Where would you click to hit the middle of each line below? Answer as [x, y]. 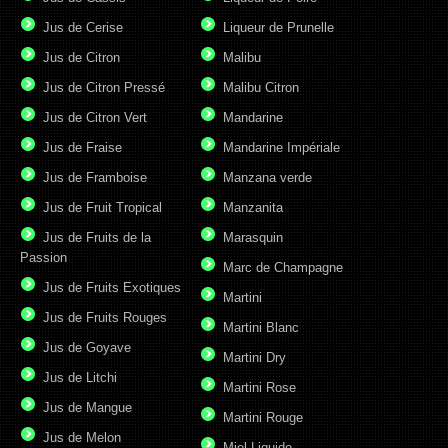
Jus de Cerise [83, 28]
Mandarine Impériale [281, 148]
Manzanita [253, 208]
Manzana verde [267, 178]
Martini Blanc [261, 328]
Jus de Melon [82, 438]
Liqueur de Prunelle [278, 28]
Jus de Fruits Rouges [105, 318]
